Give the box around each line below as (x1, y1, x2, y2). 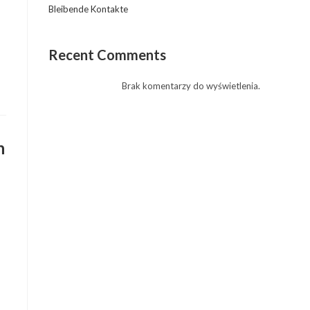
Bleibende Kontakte (48, 3, 128, 15)
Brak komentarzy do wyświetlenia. (122, 80, 260, 91)
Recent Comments (48, 46, 166, 63)
